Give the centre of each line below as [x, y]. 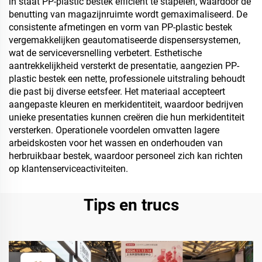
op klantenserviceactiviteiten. [68, 169]
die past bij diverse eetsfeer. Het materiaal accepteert [117, 92]
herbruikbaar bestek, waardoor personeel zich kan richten [126, 156]
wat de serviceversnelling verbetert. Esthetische [105, 53]
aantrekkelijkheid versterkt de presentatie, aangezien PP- [124, 66]
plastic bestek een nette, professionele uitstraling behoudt [127, 79]
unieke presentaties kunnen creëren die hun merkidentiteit [127, 117]
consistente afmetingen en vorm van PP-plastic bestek [120, 27]
